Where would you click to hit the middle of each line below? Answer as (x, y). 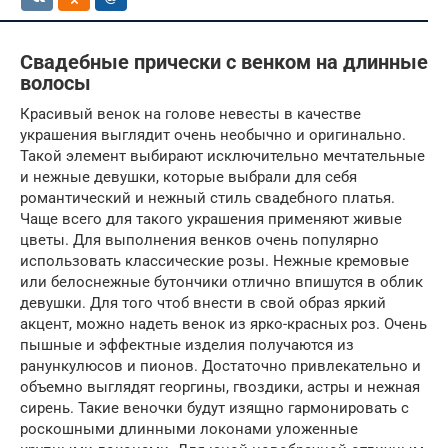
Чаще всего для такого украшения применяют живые (211, 218)
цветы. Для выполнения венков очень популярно (199, 239)
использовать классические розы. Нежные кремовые (214, 260)
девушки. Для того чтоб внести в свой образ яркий (203, 302)
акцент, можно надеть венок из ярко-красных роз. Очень (223, 323)
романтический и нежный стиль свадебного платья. (207, 197)
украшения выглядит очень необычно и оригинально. (213, 134)
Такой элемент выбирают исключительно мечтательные (222, 155)
